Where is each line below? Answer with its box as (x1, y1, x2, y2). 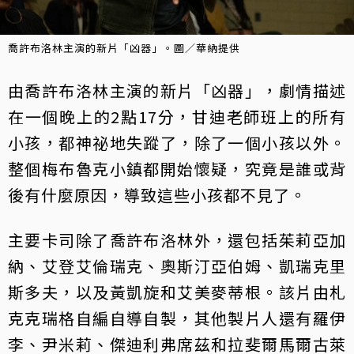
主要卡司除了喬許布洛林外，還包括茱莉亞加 (8, 228, 346, 251)
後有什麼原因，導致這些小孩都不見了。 (8, 183, 307, 206)
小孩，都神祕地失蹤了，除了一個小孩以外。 (8, 130, 346, 154)
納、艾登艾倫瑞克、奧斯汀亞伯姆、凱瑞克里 (8, 254, 346, 277)
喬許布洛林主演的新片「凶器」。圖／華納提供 (8, 40, 240, 55)
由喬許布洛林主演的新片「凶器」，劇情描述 (8, 78, 346, 102)
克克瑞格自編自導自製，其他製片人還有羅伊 (8, 306, 346, 330)
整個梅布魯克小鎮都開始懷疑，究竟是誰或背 (8, 156, 346, 180)
